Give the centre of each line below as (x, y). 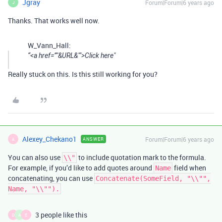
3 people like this (61, 215)
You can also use (35, 157)
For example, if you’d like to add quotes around (81, 168)
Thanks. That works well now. (54, 21)
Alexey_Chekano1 (50, 139)
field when (189, 168)
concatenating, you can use (51, 178)
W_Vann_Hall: (49, 45)
